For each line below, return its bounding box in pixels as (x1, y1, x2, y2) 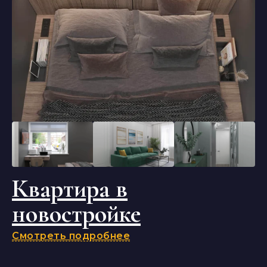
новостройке (12, 198, 141, 229)
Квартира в (12, 173, 128, 204)
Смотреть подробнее (12, 230, 130, 241)
